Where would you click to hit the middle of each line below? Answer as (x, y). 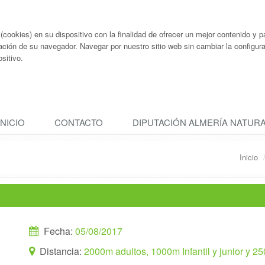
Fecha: (59, 231)
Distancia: (61, 251)
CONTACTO (79, 122)
